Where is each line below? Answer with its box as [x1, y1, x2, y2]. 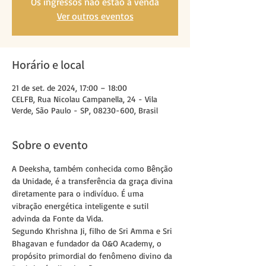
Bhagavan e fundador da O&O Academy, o [12, 237, 164, 248]
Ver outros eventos [56, 9, 134, 22]
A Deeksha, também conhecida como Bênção [12, 163, 175, 173]
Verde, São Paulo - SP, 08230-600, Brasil [12, 104, 158, 115]
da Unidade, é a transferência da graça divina [12, 175, 175, 186]
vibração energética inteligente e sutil [12, 200, 151, 211]
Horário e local [12, 56, 84, 72]
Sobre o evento [12, 137, 88, 153]
